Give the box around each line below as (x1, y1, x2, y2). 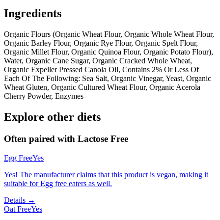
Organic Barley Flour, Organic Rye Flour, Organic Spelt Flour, (4, 39, 198, 48)
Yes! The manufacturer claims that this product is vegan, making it (4, 170, 208, 179)
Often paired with (4, 134, 78, 144)
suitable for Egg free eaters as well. (4, 179, 112, 188)
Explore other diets (4, 110, 101, 124)
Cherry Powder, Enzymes (4, 92, 83, 101)
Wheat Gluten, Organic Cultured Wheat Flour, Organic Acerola (4, 83, 200, 92)
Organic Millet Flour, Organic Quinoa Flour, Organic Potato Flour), (4, 48, 213, 56)
